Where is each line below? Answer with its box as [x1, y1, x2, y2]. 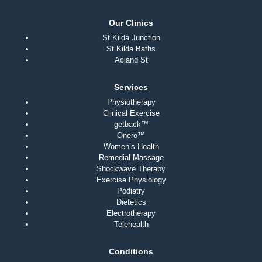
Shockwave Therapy [96, 164, 166, 174]
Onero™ [117, 131, 145, 140]
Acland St [114, 56, 148, 65]
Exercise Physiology [96, 175, 166, 185]
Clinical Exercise [102, 109, 160, 118]
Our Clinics [109, 18, 153, 28]
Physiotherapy [106, 98, 156, 107]
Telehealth [113, 220, 149, 229]
